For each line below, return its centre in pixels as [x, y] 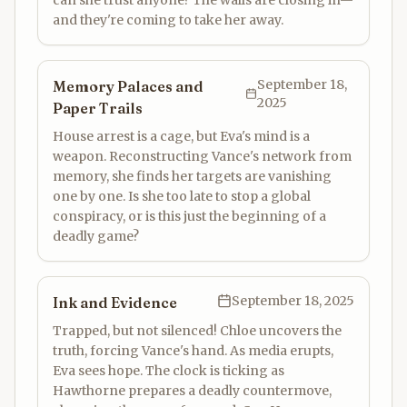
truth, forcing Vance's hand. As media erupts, [193, 351]
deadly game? [96, 236]
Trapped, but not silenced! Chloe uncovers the [197, 331]
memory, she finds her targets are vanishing [192, 176]
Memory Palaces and [128, 86]
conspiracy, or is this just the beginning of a [189, 216]
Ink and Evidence [115, 303]
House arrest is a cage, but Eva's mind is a [181, 136]
